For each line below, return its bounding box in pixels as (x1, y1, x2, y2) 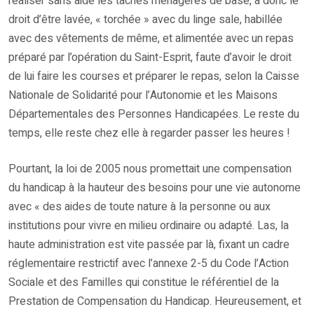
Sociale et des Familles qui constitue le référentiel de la (8, 273, 279, 291)
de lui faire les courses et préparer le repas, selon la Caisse (8, 67, 299, 85)
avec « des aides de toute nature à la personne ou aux (8, 198, 271, 215)
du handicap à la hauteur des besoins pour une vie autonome (8, 179, 301, 196)
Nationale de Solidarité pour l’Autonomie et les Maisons (8, 86, 278, 104)
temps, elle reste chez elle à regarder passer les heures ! (8, 124, 290, 142)
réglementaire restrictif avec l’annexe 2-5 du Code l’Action (8, 254, 289, 272)
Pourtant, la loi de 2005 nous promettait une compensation (8, 160, 292, 177)
